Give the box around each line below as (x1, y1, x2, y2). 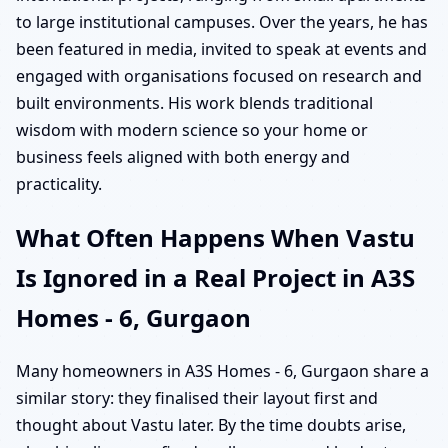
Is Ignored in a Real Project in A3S (16, 260, 415, 294)
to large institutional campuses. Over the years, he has (16, 11, 428, 34)
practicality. (16, 173, 102, 196)
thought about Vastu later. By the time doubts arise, (16, 413, 406, 436)
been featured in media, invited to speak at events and (16, 38, 427, 61)
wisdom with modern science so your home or (16, 119, 368, 142)
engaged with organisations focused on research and (16, 65, 422, 88)
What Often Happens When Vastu (16, 220, 415, 254)
